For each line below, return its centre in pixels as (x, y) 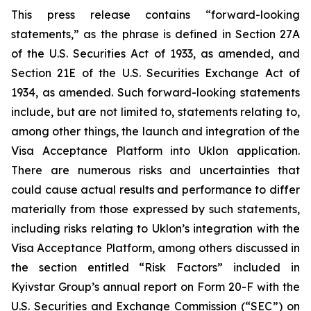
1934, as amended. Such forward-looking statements (155, 92)
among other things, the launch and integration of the (155, 131)
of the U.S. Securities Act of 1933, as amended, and (155, 53)
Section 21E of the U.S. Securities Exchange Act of (155, 73)
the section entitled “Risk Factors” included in (155, 267)
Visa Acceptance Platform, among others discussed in (155, 248)
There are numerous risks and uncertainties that (155, 170)
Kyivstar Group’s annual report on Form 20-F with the (155, 287)
